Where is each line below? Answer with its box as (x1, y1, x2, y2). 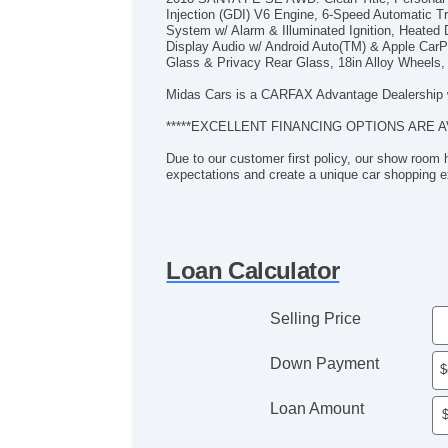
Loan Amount (270, 399, 365, 417)
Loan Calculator (166, 256, 340, 284)
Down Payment (270, 354, 380, 372)
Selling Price (270, 309, 362, 327)
